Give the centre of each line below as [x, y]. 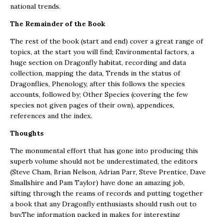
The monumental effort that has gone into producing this [104, 151]
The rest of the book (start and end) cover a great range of [107, 41]
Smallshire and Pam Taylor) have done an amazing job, [97, 183]
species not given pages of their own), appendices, [92, 105]
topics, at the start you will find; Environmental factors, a [102, 52]
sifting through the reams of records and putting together [107, 193]
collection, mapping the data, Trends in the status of [95, 73]
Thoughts [27, 133]
